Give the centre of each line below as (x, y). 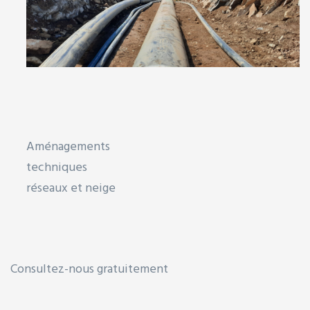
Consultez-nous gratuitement (89, 270)
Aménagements (69, 147)
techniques (57, 168)
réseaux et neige (71, 189)
